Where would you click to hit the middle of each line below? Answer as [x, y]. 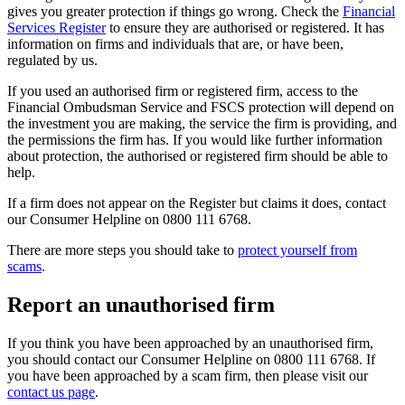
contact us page [51, 392]
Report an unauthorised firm [141, 305]
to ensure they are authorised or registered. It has [245, 28]
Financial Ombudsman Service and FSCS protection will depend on [201, 108]
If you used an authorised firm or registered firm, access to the [183, 91]
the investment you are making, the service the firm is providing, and [202, 124]
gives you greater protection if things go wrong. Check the [175, 12]
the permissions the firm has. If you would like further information [195, 140]
